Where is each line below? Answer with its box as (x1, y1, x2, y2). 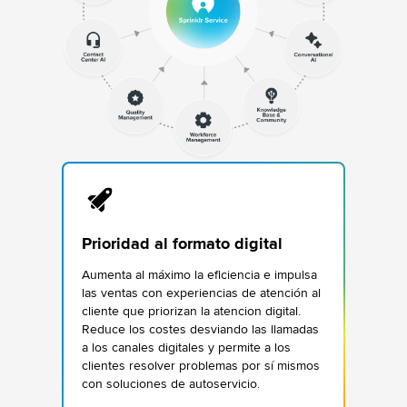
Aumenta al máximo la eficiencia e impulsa (82, 266, 317, 283)
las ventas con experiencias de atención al (82, 284, 321, 301)
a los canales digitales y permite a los (82, 339, 291, 355)
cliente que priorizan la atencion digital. (82, 303, 301, 319)
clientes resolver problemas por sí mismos (82, 357, 320, 373)
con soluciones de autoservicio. (82, 375, 260, 392)
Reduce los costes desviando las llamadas (82, 321, 319, 337)
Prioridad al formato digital (82, 233, 283, 253)
